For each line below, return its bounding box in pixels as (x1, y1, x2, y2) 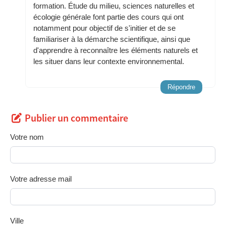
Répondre (167, 83, 195, 91)
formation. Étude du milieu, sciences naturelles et (33, 2, 194, 11)
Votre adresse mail (10, 175, 72, 184)
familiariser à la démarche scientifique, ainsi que (33, 35, 190, 44)
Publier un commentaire (25, 112, 128, 126)
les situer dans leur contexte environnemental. (33, 57, 184, 66)
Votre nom (10, 133, 44, 142)
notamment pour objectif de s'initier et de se (33, 24, 176, 33)
